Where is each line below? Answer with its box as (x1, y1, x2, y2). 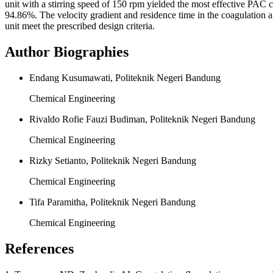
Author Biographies (5, 44, 129, 60)
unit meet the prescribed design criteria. (5, 21, 155, 32)
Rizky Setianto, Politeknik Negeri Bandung (29, 155, 196, 166)
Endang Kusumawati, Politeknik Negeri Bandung (29, 73, 221, 83)
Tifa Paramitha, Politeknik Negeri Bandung (29, 197, 196, 208)
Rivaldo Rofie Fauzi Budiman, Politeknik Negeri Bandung (29, 114, 255, 125)
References (5, 241, 74, 257)
